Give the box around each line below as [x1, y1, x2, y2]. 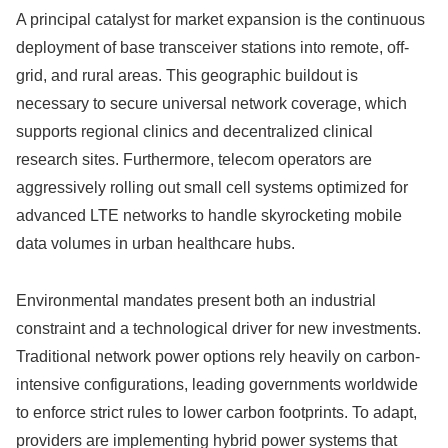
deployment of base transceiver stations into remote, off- [16, 38, 409, 56]
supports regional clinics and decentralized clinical [16, 122, 373, 140]
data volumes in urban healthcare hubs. [16, 234, 295, 252]
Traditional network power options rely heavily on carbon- [16, 347, 420, 365]
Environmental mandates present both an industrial [16, 291, 376, 309]
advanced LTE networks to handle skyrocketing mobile [16, 206, 402, 224]
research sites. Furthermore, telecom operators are [16, 150, 372, 168]
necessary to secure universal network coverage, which [16, 94, 407, 112]
